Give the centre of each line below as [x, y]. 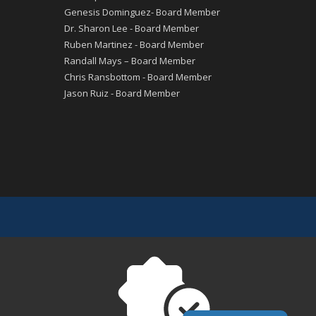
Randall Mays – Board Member [130, 60]
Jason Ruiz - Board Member [122, 93]
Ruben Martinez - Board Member [134, 44]
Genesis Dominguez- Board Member [142, 12]
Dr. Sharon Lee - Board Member [132, 28]
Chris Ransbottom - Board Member [138, 77]
